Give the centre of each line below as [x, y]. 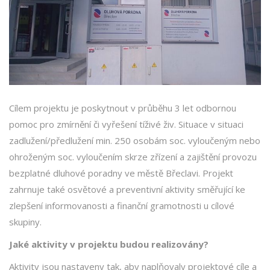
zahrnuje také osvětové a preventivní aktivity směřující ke [127, 190]
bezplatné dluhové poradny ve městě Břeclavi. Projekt [121, 173]
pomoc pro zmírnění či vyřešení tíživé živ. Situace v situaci [126, 124]
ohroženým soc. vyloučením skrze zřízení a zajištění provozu [133, 157]
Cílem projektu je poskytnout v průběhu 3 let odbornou [123, 108]
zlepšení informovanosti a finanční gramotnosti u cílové [122, 206]
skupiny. [25, 222]
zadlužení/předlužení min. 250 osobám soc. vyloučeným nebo [135, 141]
